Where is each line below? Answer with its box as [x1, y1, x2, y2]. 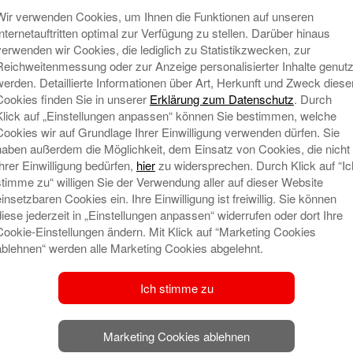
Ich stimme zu [139, 280, 214, 296]
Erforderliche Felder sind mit [100, 11, 275, 29]
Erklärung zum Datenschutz [150, 91, 294, 107]
